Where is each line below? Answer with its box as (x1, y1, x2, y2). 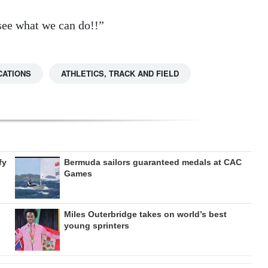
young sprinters (63, 220, 129, 230)
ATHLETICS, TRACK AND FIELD (61, 67, 179, 79)
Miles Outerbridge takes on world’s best (63, 209, 227, 219)
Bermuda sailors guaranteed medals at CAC (63, 157, 242, 167)
